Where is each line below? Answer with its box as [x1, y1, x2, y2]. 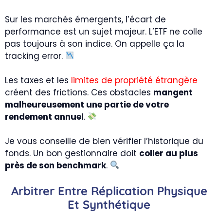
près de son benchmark [5, 159, 106, 171]
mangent [153, 86, 193, 98]
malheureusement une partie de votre [5, 98, 169, 110]
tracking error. [5, 50, 65, 62]
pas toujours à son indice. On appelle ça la [5, 37, 184, 50]
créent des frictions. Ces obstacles [5, 86, 153, 98]
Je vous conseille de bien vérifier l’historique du [5, 135, 203, 147]
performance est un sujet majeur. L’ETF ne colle [5, 25, 202, 37]
